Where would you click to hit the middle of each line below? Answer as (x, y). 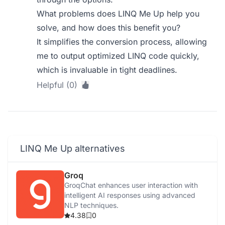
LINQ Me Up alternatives (73, 148)
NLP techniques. (91, 205)
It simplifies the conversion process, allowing (122, 42)
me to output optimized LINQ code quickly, (118, 56)
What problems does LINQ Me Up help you (118, 14)
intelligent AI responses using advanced (130, 195)
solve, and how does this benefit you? (109, 28)
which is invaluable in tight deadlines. (107, 70)
